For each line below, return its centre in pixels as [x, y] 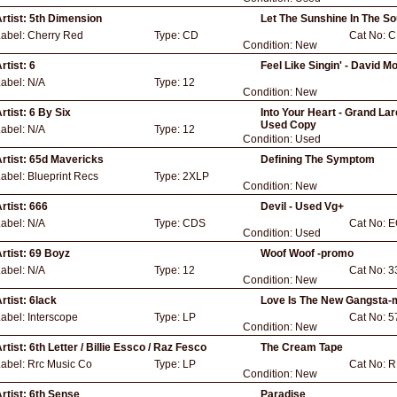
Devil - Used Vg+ [302, 206]
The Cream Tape [302, 347]
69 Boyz [50, 253]
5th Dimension [66, 19]
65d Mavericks [66, 160]
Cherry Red [55, 35]
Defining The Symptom [318, 160]
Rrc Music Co [60, 364]
